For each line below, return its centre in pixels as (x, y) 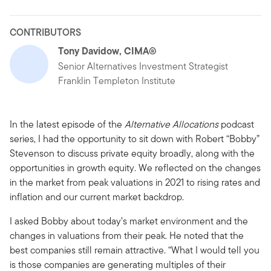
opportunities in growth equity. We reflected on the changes (135, 168)
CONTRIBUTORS (45, 32)
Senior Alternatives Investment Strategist (143, 66)
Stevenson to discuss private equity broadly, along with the (132, 153)
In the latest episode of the (67, 124)
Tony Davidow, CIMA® (107, 51)
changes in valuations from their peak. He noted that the (127, 235)
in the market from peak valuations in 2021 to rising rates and (135, 182)
